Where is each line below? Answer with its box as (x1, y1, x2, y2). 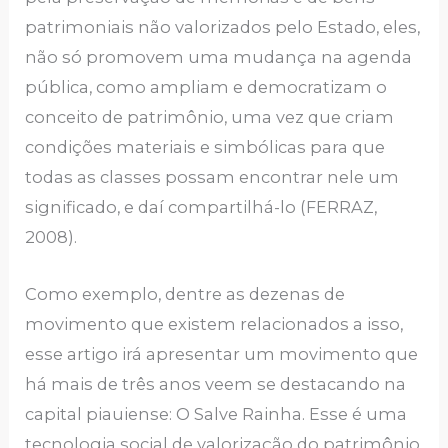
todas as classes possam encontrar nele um (25, 167, 400, 188)
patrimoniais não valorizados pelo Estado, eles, (25, 17, 421, 38)
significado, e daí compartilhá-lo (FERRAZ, (25, 197, 378, 218)
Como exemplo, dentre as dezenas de (25, 283, 346, 304)
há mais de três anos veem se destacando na (25, 373, 407, 394)
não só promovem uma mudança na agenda (25, 47, 413, 68)
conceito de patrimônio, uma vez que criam (25, 107, 395, 128)
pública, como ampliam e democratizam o (25, 77, 388, 98)
